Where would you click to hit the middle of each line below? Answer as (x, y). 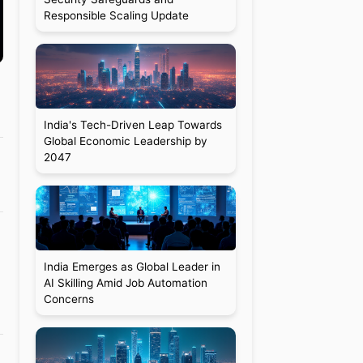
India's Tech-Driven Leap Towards (132, 125)
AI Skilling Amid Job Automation (125, 283)
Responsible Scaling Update (116, 15)
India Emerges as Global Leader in (132, 267)
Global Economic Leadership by (125, 141)
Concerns (68, 299)
